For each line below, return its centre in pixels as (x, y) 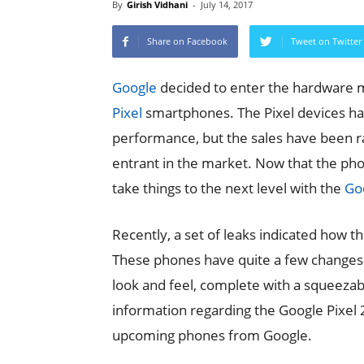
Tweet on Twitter (326, 41)
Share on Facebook (187, 41)
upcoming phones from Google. (212, 335)
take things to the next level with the (228, 188)
